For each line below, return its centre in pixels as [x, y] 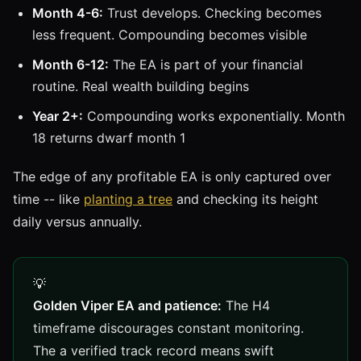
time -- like [48, 199]
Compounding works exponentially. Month [214, 116]
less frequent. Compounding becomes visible [170, 34]
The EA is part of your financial [206, 64]
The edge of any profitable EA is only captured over [172, 176]
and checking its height [245, 199]
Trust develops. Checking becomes [212, 12]
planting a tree [128, 199]
